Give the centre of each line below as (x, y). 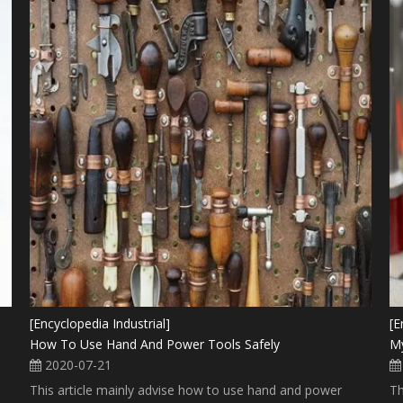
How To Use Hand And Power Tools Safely (155, 344)
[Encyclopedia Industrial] (100, 323)
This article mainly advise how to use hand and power (186, 390)
